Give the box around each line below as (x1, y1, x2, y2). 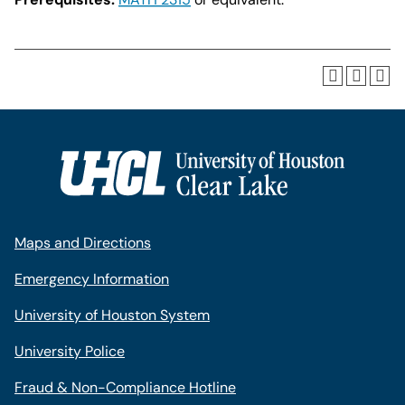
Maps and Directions (14, 233, 151, 252)
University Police (14, 342, 125, 361)
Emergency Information (14, 269, 169, 288)
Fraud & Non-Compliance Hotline (14, 378, 236, 397)
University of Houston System (14, 306, 210, 325)
